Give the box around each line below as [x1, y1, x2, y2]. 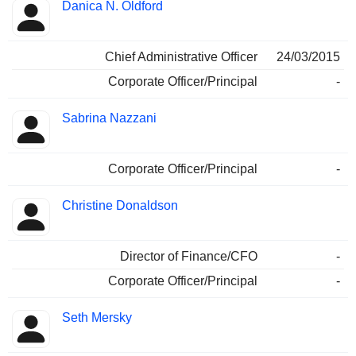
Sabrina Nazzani [62, 111, 157, 126]
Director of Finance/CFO [120, 250, 257, 264]
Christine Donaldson [62, 199, 178, 213]
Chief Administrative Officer [105, 50, 257, 64]
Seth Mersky [62, 311, 132, 325]
